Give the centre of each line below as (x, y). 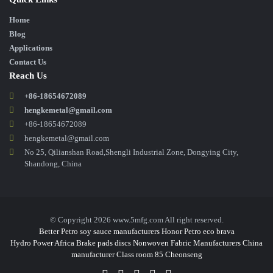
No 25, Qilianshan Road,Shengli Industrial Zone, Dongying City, (131, 152)
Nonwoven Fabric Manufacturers (187, 243)
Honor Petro (181, 231)
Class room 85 (140, 254)
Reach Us (28, 75)
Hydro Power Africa (42, 243)
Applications (31, 48)
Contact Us (28, 62)
